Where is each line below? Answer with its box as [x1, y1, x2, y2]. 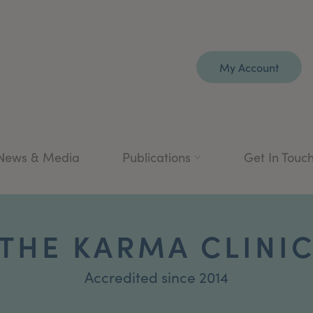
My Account [219, 59, 279, 75]
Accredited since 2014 [85, 266, 228, 287]
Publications [122, 148, 191, 166]
